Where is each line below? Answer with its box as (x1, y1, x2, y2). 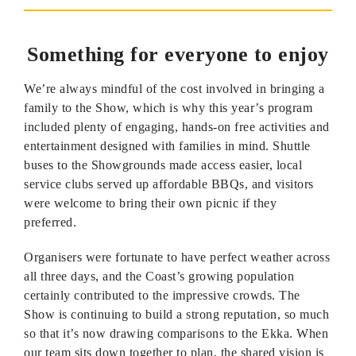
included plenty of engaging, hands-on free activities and (24, 120, 330, 133)
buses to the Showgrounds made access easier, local (24, 158, 302, 172)
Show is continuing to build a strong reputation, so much (24, 308, 329, 321)
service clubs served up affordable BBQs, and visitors (24, 177, 314, 191)
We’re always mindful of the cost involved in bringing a (24, 82, 325, 95)
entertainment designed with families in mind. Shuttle (24, 139, 311, 153)
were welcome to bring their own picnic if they (24, 196, 277, 210)
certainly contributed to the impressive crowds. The (24, 288, 300, 302)
